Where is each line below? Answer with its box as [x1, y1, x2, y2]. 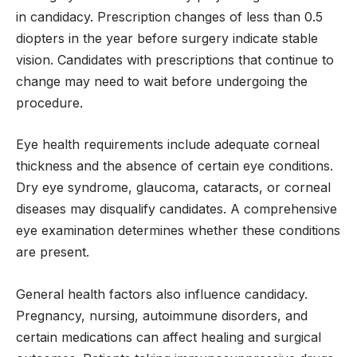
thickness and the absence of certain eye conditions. [16, 158, 333, 175]
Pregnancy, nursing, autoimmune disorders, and [16, 307, 308, 324]
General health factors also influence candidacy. [16, 285, 308, 302]
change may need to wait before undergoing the [16, 73, 308, 89]
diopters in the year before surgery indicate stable [16, 29, 318, 46]
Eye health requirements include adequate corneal [16, 136, 320, 153]
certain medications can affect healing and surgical [16, 328, 321, 345]
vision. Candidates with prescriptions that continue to [16, 51, 334, 68]
